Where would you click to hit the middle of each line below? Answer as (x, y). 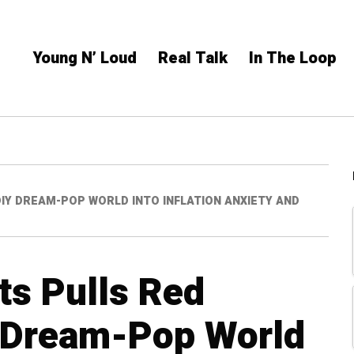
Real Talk (193, 58)
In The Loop (293, 58)
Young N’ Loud (85, 58)
